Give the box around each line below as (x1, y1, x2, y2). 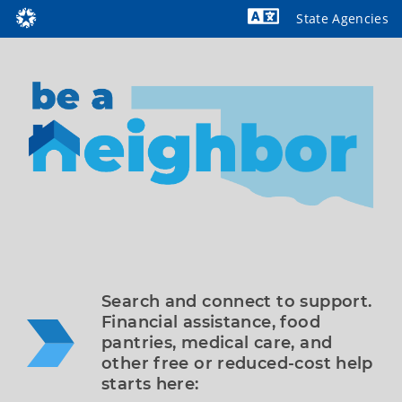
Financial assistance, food (101, 311, 320, 332)
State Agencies (296, 10, 389, 27)
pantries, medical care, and (101, 332, 333, 353)
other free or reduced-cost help (101, 353, 373, 373)
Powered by (301, 37, 382, 54)
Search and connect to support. (101, 291, 372, 311)
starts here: (101, 373, 199, 394)
